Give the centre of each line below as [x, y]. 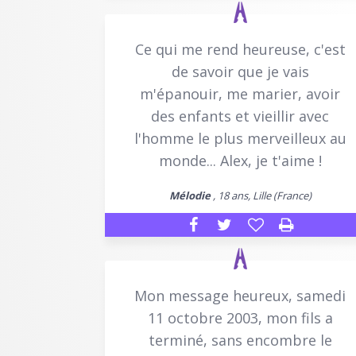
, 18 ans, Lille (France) [261, 195]
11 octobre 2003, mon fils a [240, 317]
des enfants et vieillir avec [240, 116]
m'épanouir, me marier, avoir [240, 93]
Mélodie [190, 195]
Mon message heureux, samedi [240, 295]
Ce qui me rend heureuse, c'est [240, 49]
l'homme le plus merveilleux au [240, 138]
